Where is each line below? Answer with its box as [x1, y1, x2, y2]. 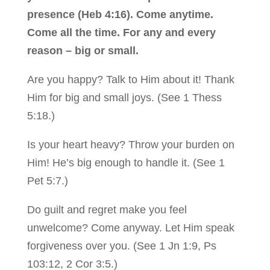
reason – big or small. [27, 45, 139, 57]
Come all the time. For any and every [27, 27, 216, 39]
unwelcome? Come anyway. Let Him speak [27, 222, 234, 234]
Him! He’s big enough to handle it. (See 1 [27, 157, 225, 169]
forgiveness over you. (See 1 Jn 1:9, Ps [27, 240, 216, 253]
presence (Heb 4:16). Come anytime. [27, 8, 213, 21]
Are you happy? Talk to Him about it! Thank [27, 74, 234, 86]
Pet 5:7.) [27, 175, 68, 187]
